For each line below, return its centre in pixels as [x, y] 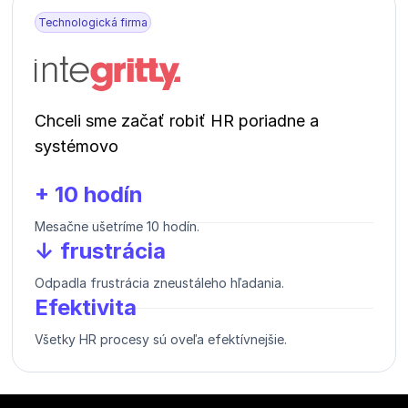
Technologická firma [93, 22]
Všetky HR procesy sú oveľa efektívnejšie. [161, 339]
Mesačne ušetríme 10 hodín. [117, 226]
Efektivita [86, 307]
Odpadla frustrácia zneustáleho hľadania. [159, 282]
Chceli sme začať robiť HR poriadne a [177, 120]
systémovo [76, 146]
